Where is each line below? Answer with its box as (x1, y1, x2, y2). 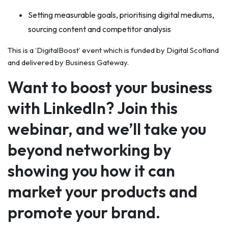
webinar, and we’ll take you (8, 119, 206, 139)
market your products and (8, 181, 197, 202)
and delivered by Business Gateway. (8, 58, 129, 67)
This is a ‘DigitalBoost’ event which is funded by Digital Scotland (8, 45, 219, 55)
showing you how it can (8, 160, 175, 181)
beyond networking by (8, 139, 172, 160)
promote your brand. (8, 202, 160, 222)
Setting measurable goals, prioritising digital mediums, (28, 10, 214, 20)
